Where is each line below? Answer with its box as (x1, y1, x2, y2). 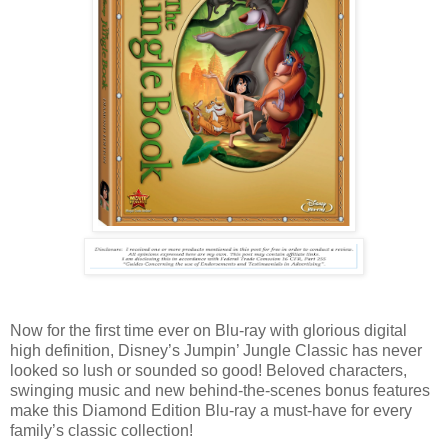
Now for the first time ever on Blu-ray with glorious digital (10, 321, 407, 339)
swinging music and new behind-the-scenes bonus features (10, 381, 430, 399)
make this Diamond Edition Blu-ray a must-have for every (10, 401, 412, 419)
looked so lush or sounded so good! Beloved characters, (10, 361, 407, 379)
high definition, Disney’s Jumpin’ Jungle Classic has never (10, 341, 422, 359)
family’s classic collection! (10, 421, 193, 439)
